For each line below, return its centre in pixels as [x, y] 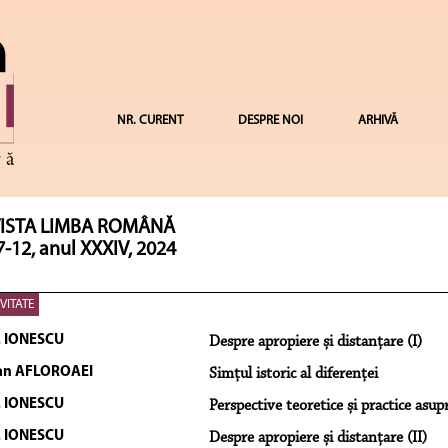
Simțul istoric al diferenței [293, 373]
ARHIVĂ [377, 120]
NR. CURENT [149, 120]
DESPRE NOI [270, 120]
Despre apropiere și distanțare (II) [317, 437]
